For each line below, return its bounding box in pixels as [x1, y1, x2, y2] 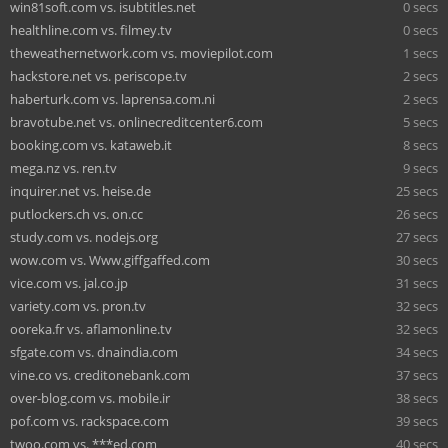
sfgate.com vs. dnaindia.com [10, 342, 178, 361]
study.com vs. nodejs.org [10, 227, 158, 246]
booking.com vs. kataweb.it [10, 135, 172, 154]
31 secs [396, 273, 438, 292]
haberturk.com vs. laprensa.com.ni [10, 89, 215, 108]
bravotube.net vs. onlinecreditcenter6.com [10, 112, 263, 131]
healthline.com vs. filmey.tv [10, 20, 172, 39]
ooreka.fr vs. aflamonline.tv [10, 319, 172, 338]
